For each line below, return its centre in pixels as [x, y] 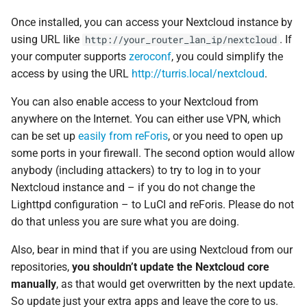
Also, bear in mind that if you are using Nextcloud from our [152, 249]
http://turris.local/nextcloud [198, 73]
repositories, [41, 267]
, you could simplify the [227, 56]
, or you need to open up [225, 136]
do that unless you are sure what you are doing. [125, 221]
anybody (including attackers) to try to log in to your [136, 170]
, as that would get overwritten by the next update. [176, 284]
